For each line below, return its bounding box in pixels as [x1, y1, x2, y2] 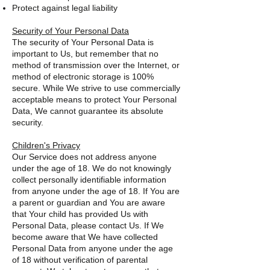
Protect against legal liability [12, 3, 118, 13]
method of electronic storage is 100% [12, 72, 154, 81]
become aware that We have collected [12, 232, 158, 242]
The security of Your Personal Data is [12, 37, 154, 47]
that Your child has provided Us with [12, 209, 148, 219]
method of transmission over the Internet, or [12, 60, 180, 70]
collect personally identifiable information [12, 175, 166, 184]
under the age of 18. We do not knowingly [12, 163, 171, 173]
